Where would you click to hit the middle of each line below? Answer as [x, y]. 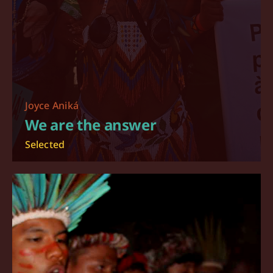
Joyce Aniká [52, 105]
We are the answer [90, 124]
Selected [45, 144]
